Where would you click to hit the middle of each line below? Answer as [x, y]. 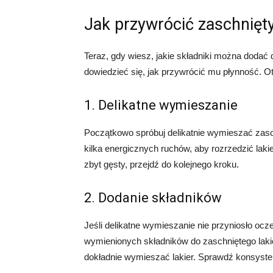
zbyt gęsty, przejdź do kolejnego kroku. [161, 164]
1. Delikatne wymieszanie [161, 105]
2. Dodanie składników [153, 198]
